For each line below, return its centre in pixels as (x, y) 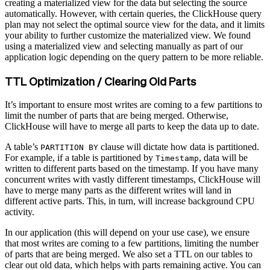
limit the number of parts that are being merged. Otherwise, (117, 115)
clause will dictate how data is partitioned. (179, 146)
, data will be (223, 157)
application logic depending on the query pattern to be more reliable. (134, 57)
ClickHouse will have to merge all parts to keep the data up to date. (132, 126)
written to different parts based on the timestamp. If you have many (132, 168)
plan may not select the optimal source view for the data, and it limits (135, 25)
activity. (20, 212)
